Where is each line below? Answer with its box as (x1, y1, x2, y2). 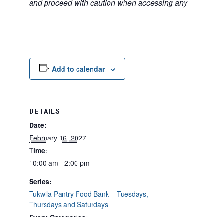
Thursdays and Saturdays (29, 200, 108, 209)
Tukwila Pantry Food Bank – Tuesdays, (29, 189, 148, 199)
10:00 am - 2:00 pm (29, 158, 90, 168)
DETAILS (29, 108, 60, 115)
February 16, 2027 (29, 133, 86, 142)
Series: (29, 176, 52, 186)
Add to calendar (51, 64, 105, 74)
